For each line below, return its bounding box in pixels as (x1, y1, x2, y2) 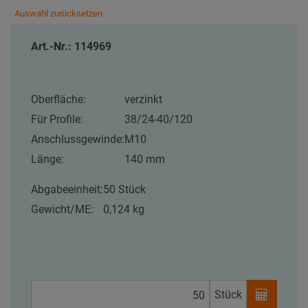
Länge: (31, 153, 64, 166)
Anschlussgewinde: (31, 133, 124, 146)
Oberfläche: (31, 93, 86, 107)
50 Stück (103, 183, 146, 197)
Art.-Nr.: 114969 (31, 40, 111, 54)
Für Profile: (31, 113, 83, 126)
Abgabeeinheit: (31, 183, 103, 197)
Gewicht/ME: (31, 203, 93, 217)
